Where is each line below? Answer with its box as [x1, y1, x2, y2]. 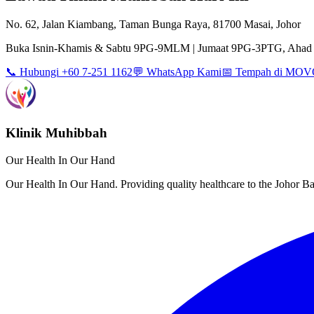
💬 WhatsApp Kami [132, 66, 221, 78]
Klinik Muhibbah [6, 125, 107, 141]
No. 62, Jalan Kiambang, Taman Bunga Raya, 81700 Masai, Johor [6, 18, 301, 31]
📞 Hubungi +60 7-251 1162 [6, 66, 132, 78]
